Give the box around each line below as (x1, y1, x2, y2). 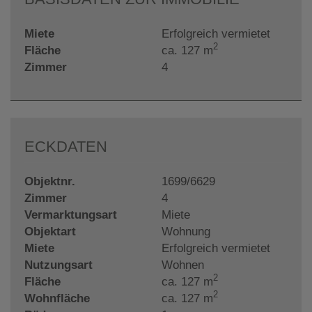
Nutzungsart (24, 258, 93, 272)
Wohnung (161, 224, 210, 238)
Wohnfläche (24, 291, 90, 305)
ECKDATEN (24, 137, 107, 155)
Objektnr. (24, 174, 75, 188)
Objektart (24, 224, 76, 238)
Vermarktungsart (24, 208, 117, 221)
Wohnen (161, 258, 204, 272)
